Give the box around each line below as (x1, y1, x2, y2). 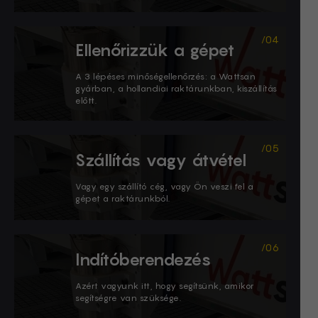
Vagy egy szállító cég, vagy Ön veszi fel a (75, 180, 253, 192)
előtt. (75, 94, 97, 106)
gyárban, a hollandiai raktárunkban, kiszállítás (75, 82, 278, 94)
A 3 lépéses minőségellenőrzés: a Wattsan (75, 70, 256, 82)
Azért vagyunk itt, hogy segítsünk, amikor (75, 280, 254, 291)
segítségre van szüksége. (75, 292, 181, 303)
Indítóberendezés (75, 249, 211, 269)
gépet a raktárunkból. (75, 192, 170, 204)
